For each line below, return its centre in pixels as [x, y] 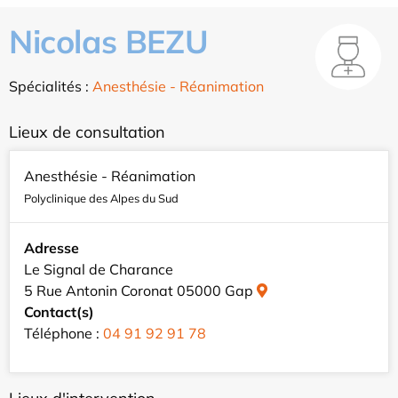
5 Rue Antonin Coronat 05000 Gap [140, 291]
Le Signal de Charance [99, 270]
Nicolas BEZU [109, 42]
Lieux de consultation [87, 132]
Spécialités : [51, 87]
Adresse [52, 248]
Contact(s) [59, 312]
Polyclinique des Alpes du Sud [101, 199]
